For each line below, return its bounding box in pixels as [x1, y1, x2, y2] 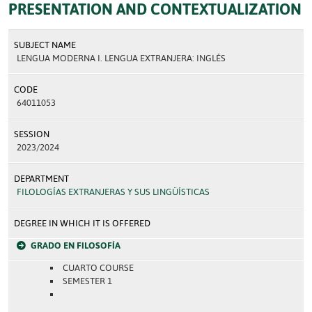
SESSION [14, 129, 49, 139]
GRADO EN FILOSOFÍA [31, 240, 120, 251]
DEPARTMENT [14, 173, 69, 184]
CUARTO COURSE [62, 263, 134, 273]
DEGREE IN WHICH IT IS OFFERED [14, 218, 150, 228]
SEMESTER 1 [62, 276, 112, 286]
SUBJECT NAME [14, 40, 76, 50]
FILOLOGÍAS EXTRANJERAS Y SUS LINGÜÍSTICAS [17, 187, 210, 197]
